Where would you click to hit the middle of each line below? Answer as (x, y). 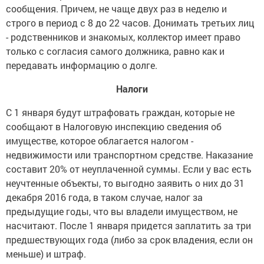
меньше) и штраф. (46, 254)
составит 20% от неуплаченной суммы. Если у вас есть (129, 169)
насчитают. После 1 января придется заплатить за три (128, 226)
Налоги (132, 89)
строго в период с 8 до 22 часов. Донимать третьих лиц (130, 23)
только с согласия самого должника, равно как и (115, 51)
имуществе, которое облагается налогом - (100, 141)
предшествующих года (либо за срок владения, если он (129, 240)
